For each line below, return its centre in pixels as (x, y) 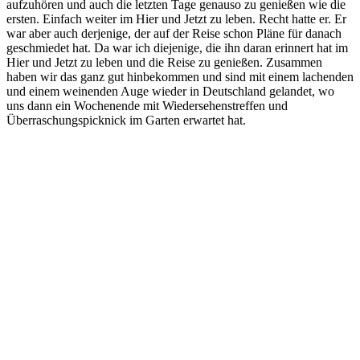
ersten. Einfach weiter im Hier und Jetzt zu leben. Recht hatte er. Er (176, 18)
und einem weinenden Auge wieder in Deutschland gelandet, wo (170, 91)
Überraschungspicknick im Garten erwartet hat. (126, 120)
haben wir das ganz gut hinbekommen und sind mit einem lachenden (180, 76)
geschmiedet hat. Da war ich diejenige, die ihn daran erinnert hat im (177, 47)
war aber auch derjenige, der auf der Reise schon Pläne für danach (174, 33)
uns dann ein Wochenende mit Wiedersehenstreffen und (147, 105)
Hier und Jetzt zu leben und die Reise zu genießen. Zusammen (164, 62)
